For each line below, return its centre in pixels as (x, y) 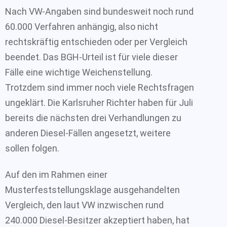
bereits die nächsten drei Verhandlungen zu (93, 118)
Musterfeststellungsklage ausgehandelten (92, 190)
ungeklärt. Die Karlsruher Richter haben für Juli (99, 102)
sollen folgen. (32, 148)
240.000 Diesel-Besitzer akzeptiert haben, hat (97, 220)
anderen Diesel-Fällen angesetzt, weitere (88, 133)
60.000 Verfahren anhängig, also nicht (82, 26)
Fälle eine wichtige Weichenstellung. (79, 72)
